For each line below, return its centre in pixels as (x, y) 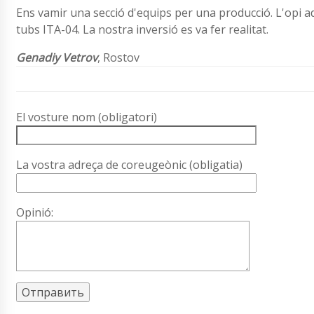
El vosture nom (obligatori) (87, 117)
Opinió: (35, 213)
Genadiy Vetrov (57, 58)
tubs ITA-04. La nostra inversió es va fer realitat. (142, 30)
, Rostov (118, 58)
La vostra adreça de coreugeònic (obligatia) (129, 165)
